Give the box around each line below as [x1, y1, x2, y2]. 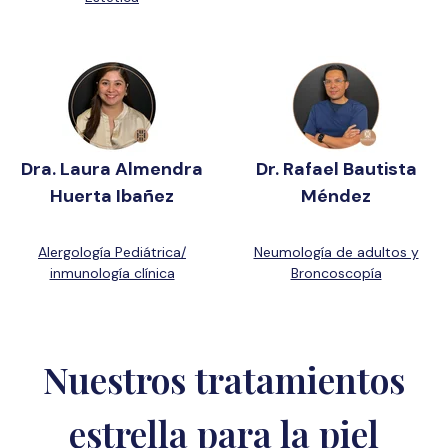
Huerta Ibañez [50, 184, 174, 208]
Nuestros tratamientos [43, 355, 405, 403]
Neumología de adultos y [253, 243, 419, 261]
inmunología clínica [49, 264, 175, 282]
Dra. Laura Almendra [21, 157, 203, 181]
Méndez [301, 184, 371, 208]
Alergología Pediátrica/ [38, 243, 186, 261]
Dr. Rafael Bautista [255, 157, 417, 181]
